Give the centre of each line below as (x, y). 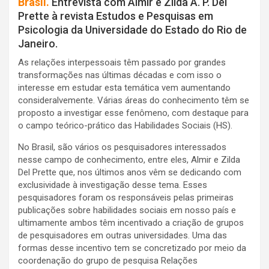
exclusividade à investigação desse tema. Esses (113, 185)
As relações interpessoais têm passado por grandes (122, 63)
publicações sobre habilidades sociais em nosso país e (127, 210)
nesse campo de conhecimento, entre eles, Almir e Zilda (129, 160)
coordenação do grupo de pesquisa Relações (108, 261)
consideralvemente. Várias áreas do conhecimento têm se (134, 101)
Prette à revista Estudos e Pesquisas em (116, 16)
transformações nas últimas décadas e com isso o (120, 75)
